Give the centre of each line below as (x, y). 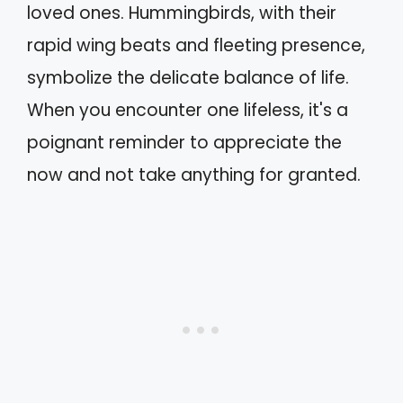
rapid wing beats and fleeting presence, (196, 46)
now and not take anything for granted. (194, 175)
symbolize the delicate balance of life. (188, 78)
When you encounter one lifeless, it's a (188, 111)
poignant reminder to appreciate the (184, 143)
